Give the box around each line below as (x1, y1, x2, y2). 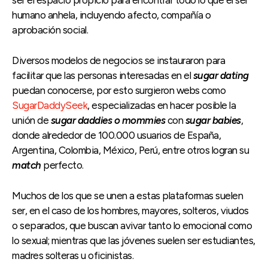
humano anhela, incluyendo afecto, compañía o (12, 8, 211, 21)
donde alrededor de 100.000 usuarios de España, (12, 129, 221, 141)
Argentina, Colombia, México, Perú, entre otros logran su (12, 144, 249, 156)
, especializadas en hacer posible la (87, 99, 236, 111)
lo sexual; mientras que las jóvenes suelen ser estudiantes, (12, 234, 255, 246)
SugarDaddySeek (12, 99, 87, 111)
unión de (12, 114, 51, 126)
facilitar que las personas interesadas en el (12, 69, 193, 81)
